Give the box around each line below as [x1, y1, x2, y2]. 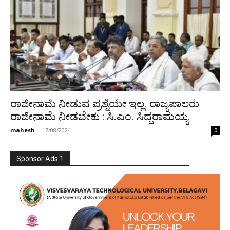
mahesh [10, 126, 35, 135]
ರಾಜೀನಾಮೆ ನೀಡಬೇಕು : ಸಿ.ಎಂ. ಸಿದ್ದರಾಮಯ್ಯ [10, 110, 188, 123]
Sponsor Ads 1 [16, 155, 64, 163]
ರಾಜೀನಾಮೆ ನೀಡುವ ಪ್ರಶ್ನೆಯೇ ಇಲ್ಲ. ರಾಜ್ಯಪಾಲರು [10, 98, 199, 110]
